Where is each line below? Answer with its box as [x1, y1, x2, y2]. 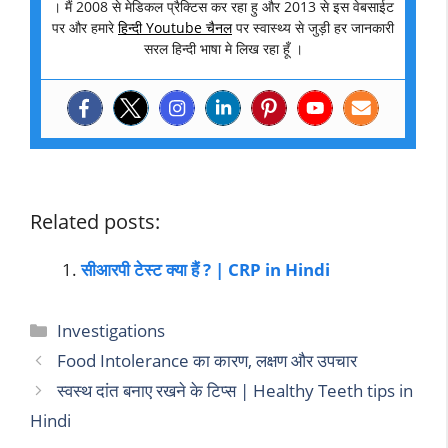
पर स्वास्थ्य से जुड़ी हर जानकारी [232, 18, 394, 38]
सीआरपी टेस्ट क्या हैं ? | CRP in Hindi [81, 258, 330, 282]
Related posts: [30, 208, 160, 236]
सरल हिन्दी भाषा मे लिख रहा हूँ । [143, 39, 303, 59]
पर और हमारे [52, 18, 118, 38]
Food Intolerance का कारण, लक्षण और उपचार [57, 349, 358, 373]
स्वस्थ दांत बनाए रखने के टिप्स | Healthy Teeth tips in [57, 379, 414, 403]
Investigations [57, 319, 166, 343]
